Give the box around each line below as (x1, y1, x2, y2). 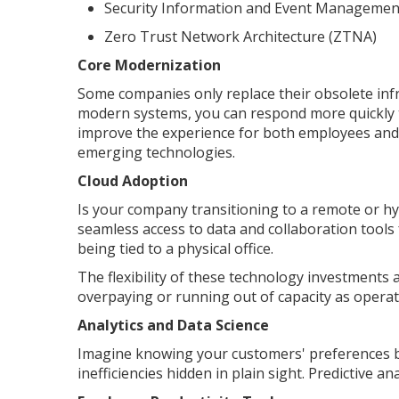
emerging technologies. (77, 142, 235, 162)
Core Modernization (77, 54, 221, 75)
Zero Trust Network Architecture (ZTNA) (104, 26, 377, 46)
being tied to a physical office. (77, 238, 273, 258)
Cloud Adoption (77, 170, 188, 191)
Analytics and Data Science (77, 314, 269, 335)
